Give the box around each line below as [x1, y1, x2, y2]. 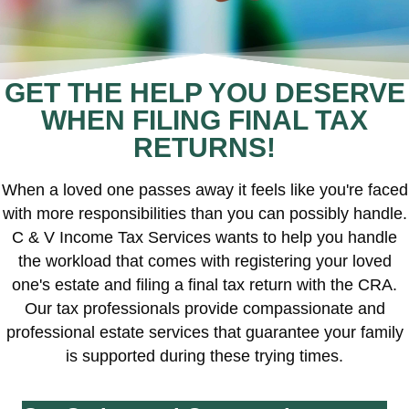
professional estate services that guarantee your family [5, 323, 404, 341]
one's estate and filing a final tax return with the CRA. [12, 276, 397, 294]
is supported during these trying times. [66, 347, 343, 365]
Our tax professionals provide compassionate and [24, 299, 385, 318]
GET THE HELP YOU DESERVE [4, 78, 405, 108]
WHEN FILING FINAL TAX [41, 105, 368, 135]
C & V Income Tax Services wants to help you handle [12, 228, 397, 246]
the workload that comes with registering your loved [17, 252, 392, 270]
